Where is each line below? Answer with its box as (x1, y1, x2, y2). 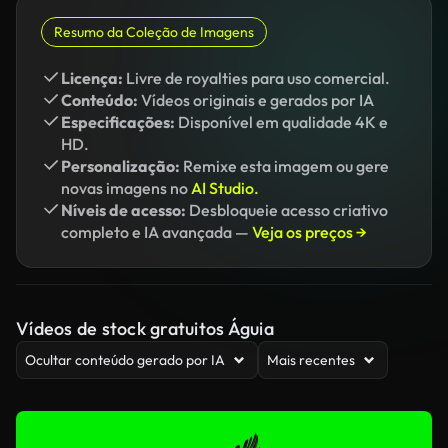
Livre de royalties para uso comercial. (123, 68, 390, 88)
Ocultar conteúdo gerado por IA (25, 351, 225, 369)
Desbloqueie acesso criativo (186, 200, 388, 220)
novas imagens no (61, 178, 191, 198)
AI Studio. (191, 178, 259, 198)
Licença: (61, 68, 123, 88)
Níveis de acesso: (61, 200, 186, 220)
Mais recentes (267, 351, 355, 369)
